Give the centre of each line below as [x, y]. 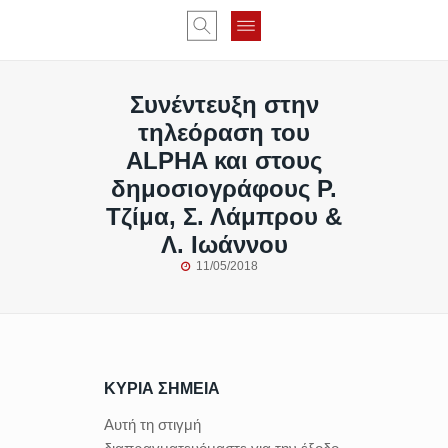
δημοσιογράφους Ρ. [224, 188]
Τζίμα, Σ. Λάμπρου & [224, 216]
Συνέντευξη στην [224, 104]
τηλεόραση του [224, 132]
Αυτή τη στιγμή [152, 424]
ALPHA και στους [224, 160]
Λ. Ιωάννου [224, 244]
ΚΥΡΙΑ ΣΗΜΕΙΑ [162, 388]
